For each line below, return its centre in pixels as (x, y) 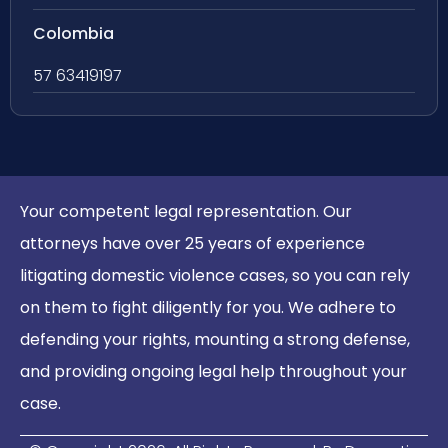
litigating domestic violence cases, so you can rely (215, 276)
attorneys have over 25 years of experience (192, 244)
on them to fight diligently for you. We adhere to (208, 308)
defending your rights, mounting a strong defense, (215, 340)
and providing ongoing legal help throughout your (213, 372)
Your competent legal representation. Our (186, 212)
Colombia (73, 34)
